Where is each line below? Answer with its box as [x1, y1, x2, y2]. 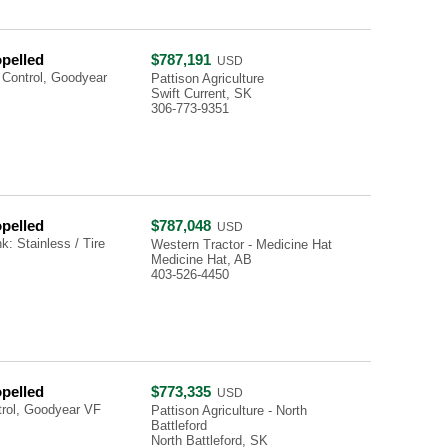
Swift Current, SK [151, 86, 252, 101]
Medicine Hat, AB [151, 252, 252, 267]
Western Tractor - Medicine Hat [151, 237, 332, 252]
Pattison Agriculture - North [151, 403, 307, 418]
